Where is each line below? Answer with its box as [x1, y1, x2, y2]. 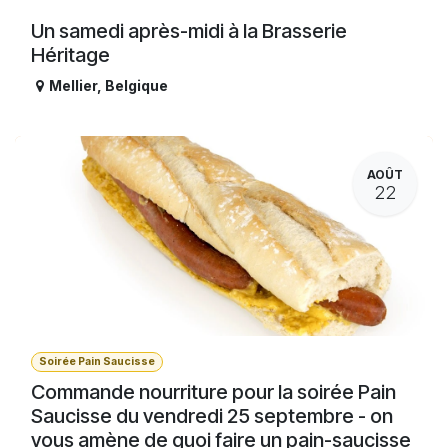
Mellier [49, 77, 97, 95]
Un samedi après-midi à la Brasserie [31, 19, 347, 44]
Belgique [105, 77, 168, 95]
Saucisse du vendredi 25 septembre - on [31, 403, 393, 428]
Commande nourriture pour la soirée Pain [31, 379, 396, 404]
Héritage [31, 43, 110, 68]
